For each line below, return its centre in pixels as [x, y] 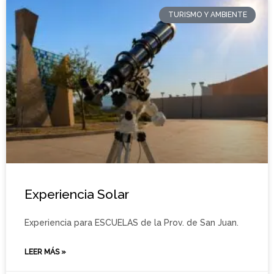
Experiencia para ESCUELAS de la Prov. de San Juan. [131, 223]
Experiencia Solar [77, 194]
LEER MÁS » [45, 252]
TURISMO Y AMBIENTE [207, 15]
